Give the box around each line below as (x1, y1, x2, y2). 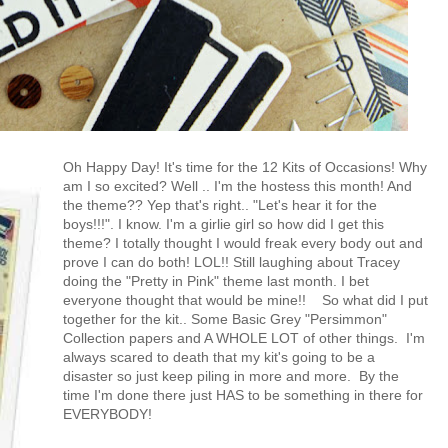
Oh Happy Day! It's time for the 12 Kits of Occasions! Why (63, 158, 427, 175)
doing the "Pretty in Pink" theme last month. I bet (63, 272, 369, 289)
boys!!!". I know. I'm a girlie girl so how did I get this (63, 215, 384, 232)
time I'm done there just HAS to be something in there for (63, 386, 423, 403)
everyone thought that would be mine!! (63, 291, 322, 308)
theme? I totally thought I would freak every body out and (63, 234, 423, 251)
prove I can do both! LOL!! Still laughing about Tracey (63, 253, 400, 270)
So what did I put (322, 291, 428, 308)
